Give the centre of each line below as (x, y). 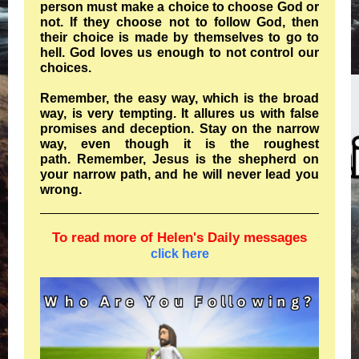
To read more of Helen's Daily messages (179, 238)
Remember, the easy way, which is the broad (179, 98)
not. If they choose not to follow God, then (179, 22)
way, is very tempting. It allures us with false (179, 113)
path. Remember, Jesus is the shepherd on (179, 159)
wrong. (61, 190)
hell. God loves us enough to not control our (179, 52)
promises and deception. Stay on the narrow (179, 129)
